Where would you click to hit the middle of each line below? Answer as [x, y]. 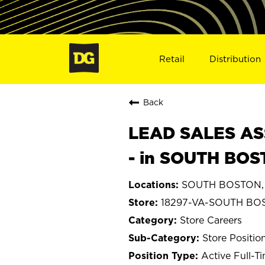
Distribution [235, 59]
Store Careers [211, 220]
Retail [172, 59]
